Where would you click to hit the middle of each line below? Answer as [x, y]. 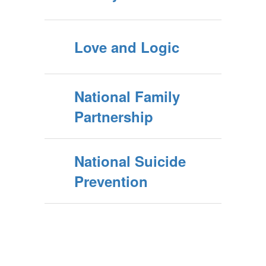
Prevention [111, 181]
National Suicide [130, 161]
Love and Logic [127, 47]
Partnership [114, 116]
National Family [127, 96]
